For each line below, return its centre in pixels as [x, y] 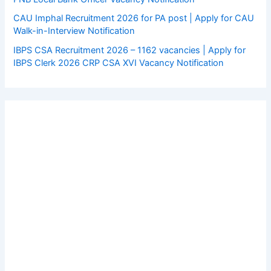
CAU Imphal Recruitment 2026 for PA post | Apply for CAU [134, 18]
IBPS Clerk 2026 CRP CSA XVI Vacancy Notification [119, 63]
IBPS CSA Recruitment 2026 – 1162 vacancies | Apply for [130, 51]
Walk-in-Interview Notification [74, 31]
